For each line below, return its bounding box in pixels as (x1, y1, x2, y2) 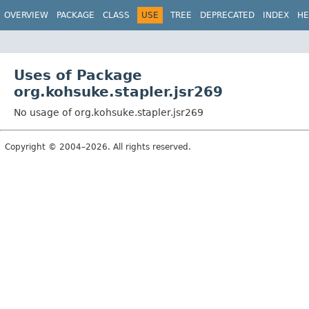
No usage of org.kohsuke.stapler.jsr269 (14, 106, 203, 118)
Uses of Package (14, 66, 142, 83)
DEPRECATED (200, 10, 255, 20)
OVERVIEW (4, 10, 48, 20)
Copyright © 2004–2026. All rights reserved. (5, 141, 191, 152)
